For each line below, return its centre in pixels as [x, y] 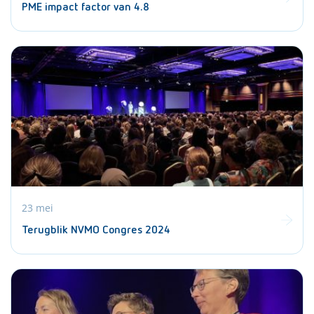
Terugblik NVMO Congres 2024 [96, 230]
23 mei [37, 207]
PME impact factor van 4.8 [86, 7]
